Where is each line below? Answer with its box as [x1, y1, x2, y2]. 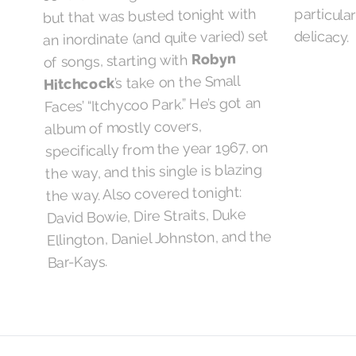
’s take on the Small [114, 72, 240, 92]
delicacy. [293, 28, 350, 46]
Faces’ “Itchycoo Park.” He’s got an [44, 94, 261, 116]
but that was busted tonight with [42, 6, 257, 27]
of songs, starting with [43, 51, 192, 72]
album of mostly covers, [44, 118, 202, 138]
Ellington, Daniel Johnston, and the [46, 227, 273, 250]
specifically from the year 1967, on [44, 138, 269, 161]
